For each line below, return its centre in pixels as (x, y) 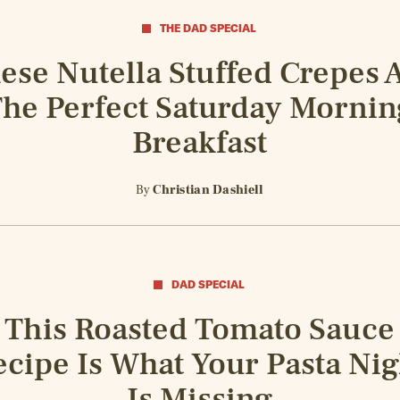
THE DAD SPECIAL (208, 28)
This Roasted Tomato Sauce (199, 330)
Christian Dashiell (208, 190)
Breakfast (199, 142)
